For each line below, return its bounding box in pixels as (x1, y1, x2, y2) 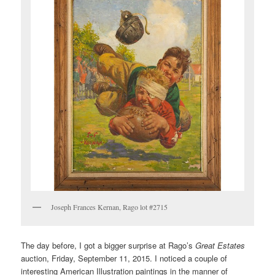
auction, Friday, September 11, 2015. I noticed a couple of (21, 252, 228, 265)
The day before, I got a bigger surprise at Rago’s (21, 239, 196, 252)
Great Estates (195, 239, 246, 252)
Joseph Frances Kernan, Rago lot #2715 (51, 202, 168, 212)
